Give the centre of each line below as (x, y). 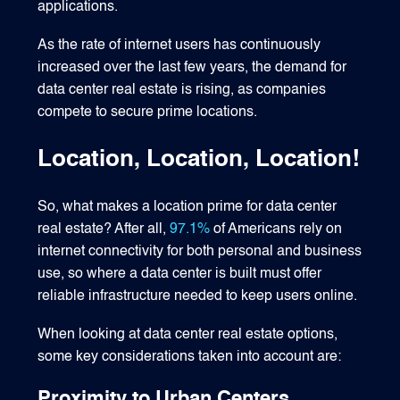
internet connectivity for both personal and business (200, 251)
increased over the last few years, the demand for (192, 67)
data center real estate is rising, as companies (182, 90)
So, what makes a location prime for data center (187, 207)
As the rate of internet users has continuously (179, 45)
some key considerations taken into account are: (190, 357)
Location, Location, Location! (199, 159)
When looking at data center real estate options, (188, 334)
